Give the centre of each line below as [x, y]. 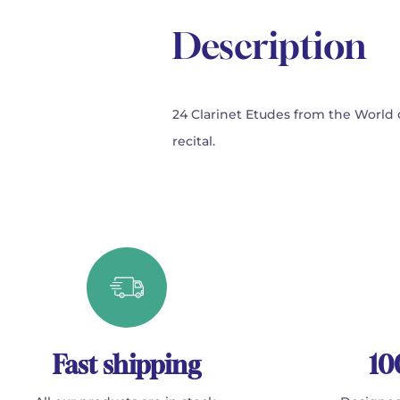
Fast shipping [126, 365]
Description [269, 46]
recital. [194, 141]
